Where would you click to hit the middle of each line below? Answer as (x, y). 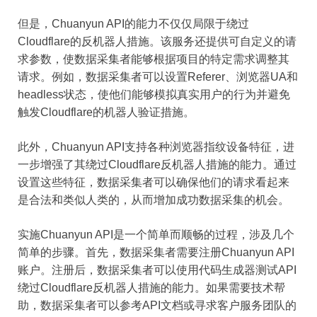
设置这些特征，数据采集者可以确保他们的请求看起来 (154, 182)
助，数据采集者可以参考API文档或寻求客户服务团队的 (157, 305)
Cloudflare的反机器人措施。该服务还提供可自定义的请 (157, 41)
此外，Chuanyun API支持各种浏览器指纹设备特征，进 (156, 146)
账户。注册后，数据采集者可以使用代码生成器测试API (157, 270)
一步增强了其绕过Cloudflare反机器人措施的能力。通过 (157, 164)
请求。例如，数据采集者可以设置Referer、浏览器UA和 (158, 76)
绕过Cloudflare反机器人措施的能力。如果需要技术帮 (151, 287)
